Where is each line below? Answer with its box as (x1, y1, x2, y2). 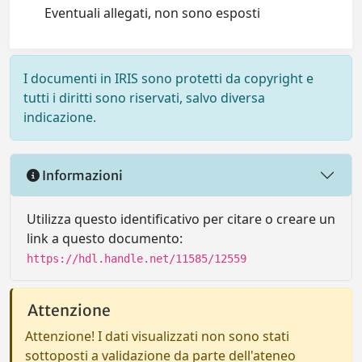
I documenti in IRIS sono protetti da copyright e (23, 69, 314, 87)
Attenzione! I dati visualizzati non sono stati (25, 327, 289, 345)
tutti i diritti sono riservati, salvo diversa (23, 89, 265, 107)
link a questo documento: (27, 229, 183, 247)
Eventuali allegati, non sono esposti (44, 4, 261, 22)
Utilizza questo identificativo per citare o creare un (27, 210, 335, 228)
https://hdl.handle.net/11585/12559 (27, 252, 246, 265)
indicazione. (23, 108, 96, 126)
